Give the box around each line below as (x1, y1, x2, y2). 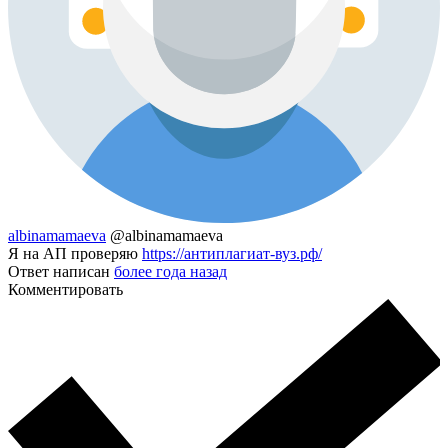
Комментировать (8, 281, 123, 299)
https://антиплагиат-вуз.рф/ (142, 245, 322, 263)
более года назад (114, 263, 227, 281)
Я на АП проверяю (8, 245, 142, 263)
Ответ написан (8, 263, 114, 281)
